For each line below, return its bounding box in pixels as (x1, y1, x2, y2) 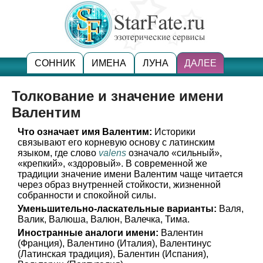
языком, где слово (18, 148, 99, 158)
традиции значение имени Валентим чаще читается (18, 169, 243, 179)
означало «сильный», (126, 148, 222, 158)
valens (99, 148, 126, 158)
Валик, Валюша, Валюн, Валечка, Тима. (18, 214, 190, 224)
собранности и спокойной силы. (18, 190, 156, 200)
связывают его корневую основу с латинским (18, 137, 215, 147)
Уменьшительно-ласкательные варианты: (18, 204, 217, 214)
